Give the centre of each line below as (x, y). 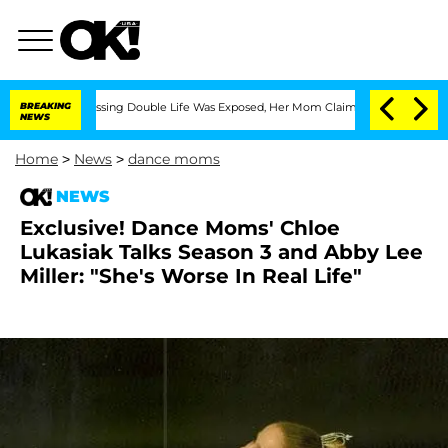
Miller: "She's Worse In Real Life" (191, 276)
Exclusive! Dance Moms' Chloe (180, 228)
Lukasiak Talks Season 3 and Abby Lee (221, 252)
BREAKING (45, 105)
